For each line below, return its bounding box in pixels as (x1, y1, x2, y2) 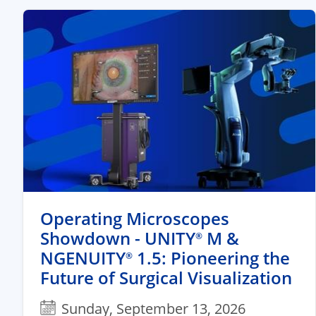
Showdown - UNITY (40, 226, 195, 250)
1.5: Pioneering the (133, 246, 290, 270)
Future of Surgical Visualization (40, 266, 292, 290)
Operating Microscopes (40, 207, 229, 231)
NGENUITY (40, 246, 126, 270)
